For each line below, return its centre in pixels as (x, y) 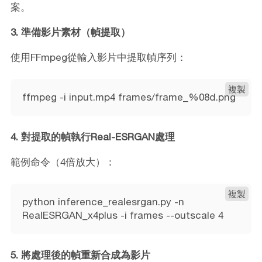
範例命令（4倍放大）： (63, 162)
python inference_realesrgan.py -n (103, 201)
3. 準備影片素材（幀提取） (70, 32)
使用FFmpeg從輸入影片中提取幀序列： (98, 57)
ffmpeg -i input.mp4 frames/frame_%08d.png (129, 97)
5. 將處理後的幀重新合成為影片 (80, 255)
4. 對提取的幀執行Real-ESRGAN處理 (92, 137)
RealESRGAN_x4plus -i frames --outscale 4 (123, 215)
